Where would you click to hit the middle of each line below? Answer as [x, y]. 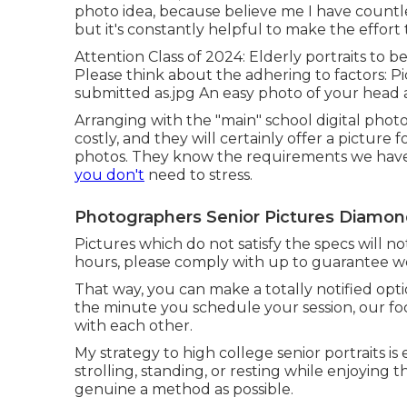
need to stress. [199, 175]
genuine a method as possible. [184, 389]
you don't [109, 175]
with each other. [134, 326]
